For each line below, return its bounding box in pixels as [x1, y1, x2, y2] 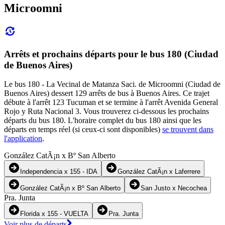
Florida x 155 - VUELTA [20, 210, 88, 218]
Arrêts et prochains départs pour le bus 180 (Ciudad [4, 48, 218, 59]
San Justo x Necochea [141, 184, 207, 192]
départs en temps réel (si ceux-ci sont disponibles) [4, 125, 162, 134]
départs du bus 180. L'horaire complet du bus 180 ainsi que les [4, 116, 201, 125]
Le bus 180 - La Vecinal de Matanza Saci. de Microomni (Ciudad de [4, 80, 220, 89]
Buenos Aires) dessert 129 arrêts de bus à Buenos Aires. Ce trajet [4, 89, 209, 98]
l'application [4, 134, 42, 143]
